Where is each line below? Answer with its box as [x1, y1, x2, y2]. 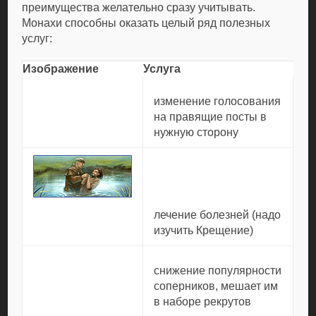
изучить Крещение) [154, 224, 254, 236]
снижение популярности [154, 265, 282, 276]
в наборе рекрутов [154, 296, 252, 308]
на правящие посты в [154, 111, 267, 123]
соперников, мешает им [154, 280, 279, 292]
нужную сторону [154, 126, 239, 138]
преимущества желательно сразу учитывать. [22, 1, 256, 13]
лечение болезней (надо [154, 209, 281, 221]
